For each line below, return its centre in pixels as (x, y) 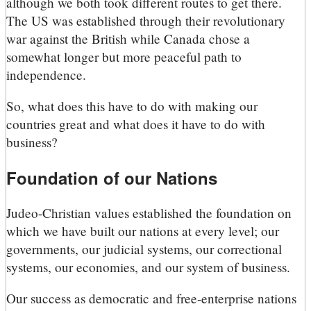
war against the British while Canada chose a (128, 38)
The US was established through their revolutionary (146, 20)
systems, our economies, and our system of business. (148, 267)
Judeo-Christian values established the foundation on (149, 212)
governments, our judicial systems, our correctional (144, 249)
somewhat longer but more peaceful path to (124, 56)
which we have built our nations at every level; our (143, 230)
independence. (46, 74)
